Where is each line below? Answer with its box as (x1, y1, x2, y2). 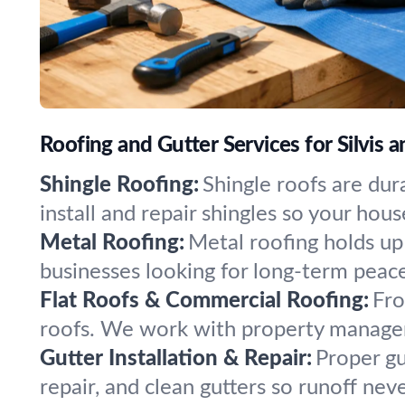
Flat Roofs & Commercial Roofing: (40, 290, 369, 312)
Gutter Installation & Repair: (40, 348, 312, 370)
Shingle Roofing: (40, 174, 199, 196)
